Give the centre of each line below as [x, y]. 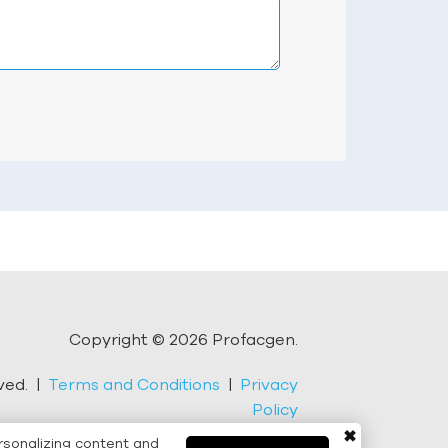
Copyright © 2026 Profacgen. [183, 339]
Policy [274, 409]
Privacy [268, 384]
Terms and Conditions [133, 384]
